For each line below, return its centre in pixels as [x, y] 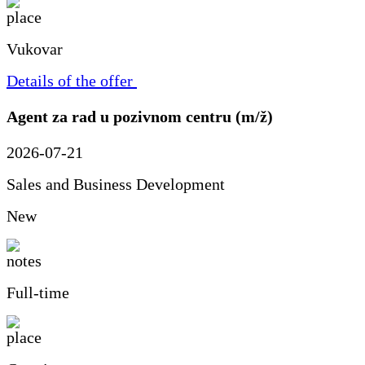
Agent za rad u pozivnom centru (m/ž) [140, 116]
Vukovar [35, 48]
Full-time [38, 293]
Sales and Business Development [116, 185]
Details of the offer [70, 80]
